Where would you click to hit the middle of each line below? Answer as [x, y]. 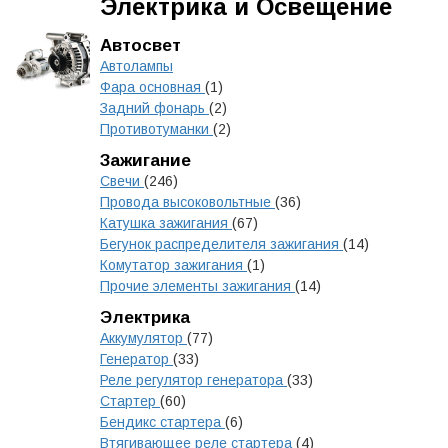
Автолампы [136, 66]
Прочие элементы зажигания [197, 286]
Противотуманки [156, 129]
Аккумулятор [143, 338]
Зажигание [145, 160]
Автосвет [140, 45]
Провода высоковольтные [187, 202]
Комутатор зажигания [173, 265]
